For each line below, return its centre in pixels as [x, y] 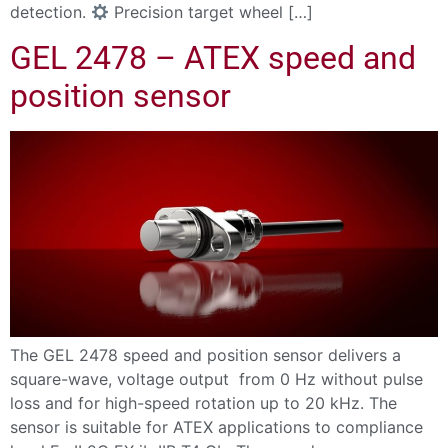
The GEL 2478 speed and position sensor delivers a [205, 354]
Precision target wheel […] [211, 12]
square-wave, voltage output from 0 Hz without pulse [216, 378]
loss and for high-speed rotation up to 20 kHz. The [203, 402]
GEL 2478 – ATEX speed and [213, 57]
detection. [50, 12]
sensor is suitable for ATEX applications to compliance [216, 426]
